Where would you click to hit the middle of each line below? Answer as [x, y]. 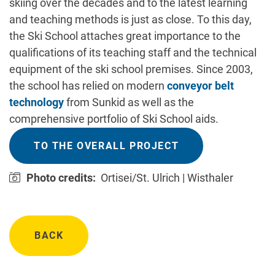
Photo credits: [61, 178]
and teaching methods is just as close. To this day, [130, 20]
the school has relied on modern [88, 86]
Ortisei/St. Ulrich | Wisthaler [167, 178]
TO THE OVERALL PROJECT [107, 146]
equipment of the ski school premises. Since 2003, [131, 69]
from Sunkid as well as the [129, 103]
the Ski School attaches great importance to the [125, 36]
